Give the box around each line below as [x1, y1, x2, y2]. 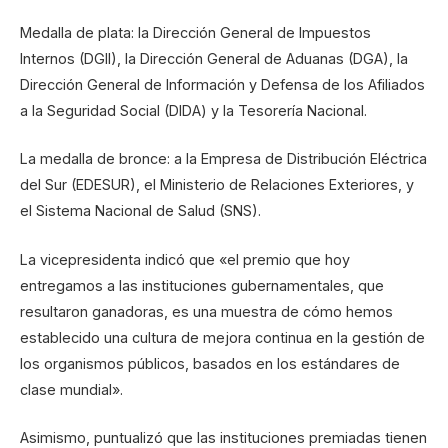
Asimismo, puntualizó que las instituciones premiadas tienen [20, 428, 427, 446]
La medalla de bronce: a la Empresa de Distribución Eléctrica [20, 150, 427, 168]
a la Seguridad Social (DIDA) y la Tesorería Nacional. [20, 102, 367, 120]
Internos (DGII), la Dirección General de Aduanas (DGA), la [20, 50, 408, 68]
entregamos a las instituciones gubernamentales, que [20, 276, 384, 294]
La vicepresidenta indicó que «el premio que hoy [20, 250, 350, 268]
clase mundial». [20, 380, 123, 398]
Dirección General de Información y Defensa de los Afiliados [20, 76, 425, 94]
